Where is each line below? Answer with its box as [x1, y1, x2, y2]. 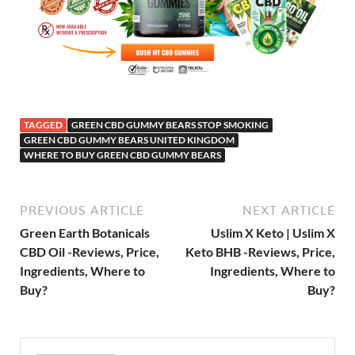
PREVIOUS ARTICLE [20, 202, 144, 217]
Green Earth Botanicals [20, 224, 150, 240]
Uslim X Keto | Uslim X [211, 224, 335, 240]
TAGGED [24, 118, 63, 131]
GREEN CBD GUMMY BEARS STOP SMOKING [71, 118, 269, 131]
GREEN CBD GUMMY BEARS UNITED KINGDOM [24, 133, 235, 146]
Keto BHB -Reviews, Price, [185, 243, 335, 259]
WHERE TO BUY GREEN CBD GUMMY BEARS [24, 148, 221, 161]
